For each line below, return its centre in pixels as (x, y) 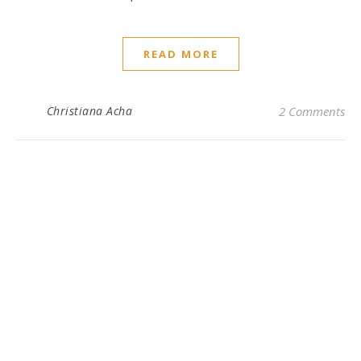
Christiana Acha (89, 111)
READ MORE (180, 54)
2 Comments (312, 112)
